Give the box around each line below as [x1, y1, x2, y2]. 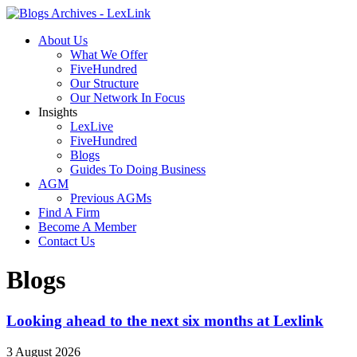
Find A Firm [38, 206, 100, 219]
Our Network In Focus [70, 91, 185, 104]
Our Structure [70, 76, 139, 90]
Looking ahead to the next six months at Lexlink [6, 312, 324, 329]
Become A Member [38, 220, 136, 233]
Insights [38, 105, 77, 119]
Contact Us [38, 234, 95, 248]
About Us [38, 33, 88, 47]
